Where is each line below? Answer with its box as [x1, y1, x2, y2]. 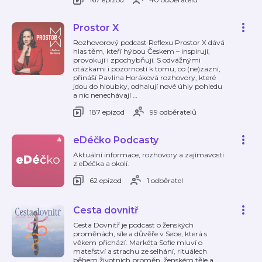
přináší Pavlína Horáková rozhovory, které [73, 73, 216, 82]
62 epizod [89, 175, 122, 185]
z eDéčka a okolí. [73, 159, 129, 168]
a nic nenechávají [73, 91, 133, 99]
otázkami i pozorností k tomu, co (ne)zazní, [73, 64, 220, 73]
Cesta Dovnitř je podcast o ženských [73, 220, 194, 229]
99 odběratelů [150, 107, 196, 116]
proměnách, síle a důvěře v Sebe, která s [73, 229, 207, 238]
